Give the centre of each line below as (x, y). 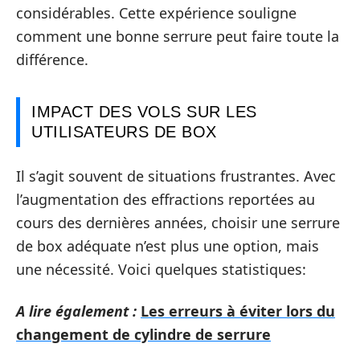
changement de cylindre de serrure (143, 334)
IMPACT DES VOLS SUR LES (144, 111)
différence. (52, 59)
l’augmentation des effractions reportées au (166, 199)
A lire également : (76, 311)
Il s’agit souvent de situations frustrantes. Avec (176, 176)
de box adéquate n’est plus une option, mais (168, 246)
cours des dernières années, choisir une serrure (178, 223)
